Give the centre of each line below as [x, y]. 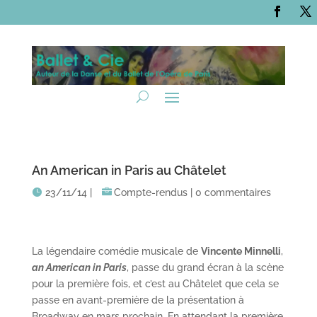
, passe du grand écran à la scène [205, 268]
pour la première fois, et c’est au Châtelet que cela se [155, 284]
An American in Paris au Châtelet [129, 171]
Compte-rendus [150, 193]
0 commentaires [233, 193]
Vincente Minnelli [241, 252]
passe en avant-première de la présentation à [138, 300]
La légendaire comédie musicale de [116, 252]
